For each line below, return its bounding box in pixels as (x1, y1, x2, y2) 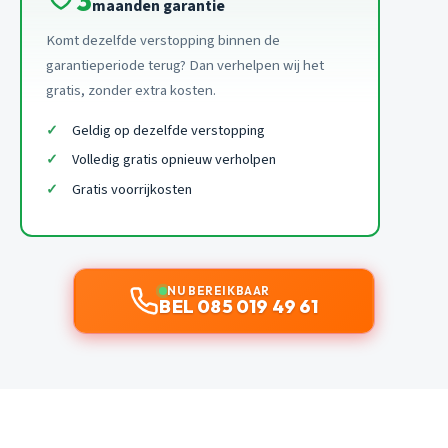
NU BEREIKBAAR (167, 283, 270, 299)
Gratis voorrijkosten (71, 178, 192, 200)
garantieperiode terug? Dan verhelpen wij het (46, 54, 324, 76)
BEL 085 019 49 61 (159, 295, 319, 319)
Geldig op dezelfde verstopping (71, 119, 265, 141)
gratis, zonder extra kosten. (46, 79, 216, 101)
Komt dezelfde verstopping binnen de (46, 29, 280, 51)
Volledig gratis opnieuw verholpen (71, 149, 276, 171)
